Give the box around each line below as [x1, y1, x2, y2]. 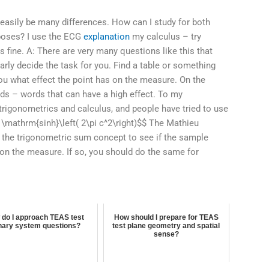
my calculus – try [130, 31, 202, 42]
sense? [153, 229, 179, 238]
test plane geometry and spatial [112, 221, 220, 230]
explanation [83, 31, 130, 42]
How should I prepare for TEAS [113, 213, 219, 222]
